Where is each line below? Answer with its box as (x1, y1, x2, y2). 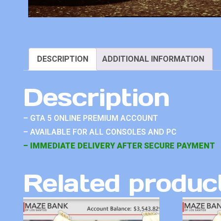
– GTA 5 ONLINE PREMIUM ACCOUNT (23, 113, 158, 123)
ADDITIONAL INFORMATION (102, 54, 204, 64)
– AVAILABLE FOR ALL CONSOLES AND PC (23, 127, 177, 137)
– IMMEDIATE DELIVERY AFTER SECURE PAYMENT (23, 141, 215, 151)
